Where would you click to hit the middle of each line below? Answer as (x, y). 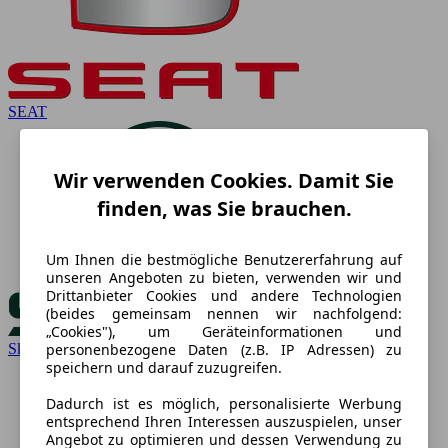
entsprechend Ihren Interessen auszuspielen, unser (224, 421)
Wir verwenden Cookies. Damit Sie (224, 180)
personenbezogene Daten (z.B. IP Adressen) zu (224, 349)
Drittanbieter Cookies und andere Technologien (224, 295)
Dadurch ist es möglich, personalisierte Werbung (224, 403)
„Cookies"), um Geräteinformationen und (224, 331)
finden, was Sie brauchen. (224, 208)
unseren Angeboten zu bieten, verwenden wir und (224, 277)
